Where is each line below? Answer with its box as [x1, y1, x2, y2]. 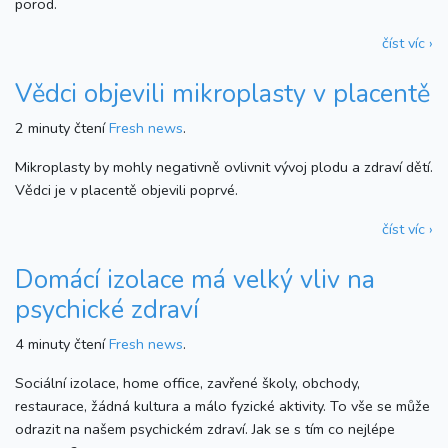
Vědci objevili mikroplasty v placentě [15, 76, 430, 111]
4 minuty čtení [15, 333, 105, 354]
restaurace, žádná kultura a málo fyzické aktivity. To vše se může [15, 395, 430, 416]
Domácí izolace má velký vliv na [15, 262, 375, 297]
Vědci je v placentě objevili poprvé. [15, 179, 238, 200]
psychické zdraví [15, 292, 199, 327]
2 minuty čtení [15, 117, 105, 138]
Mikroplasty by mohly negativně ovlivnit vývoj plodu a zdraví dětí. [15, 156, 433, 177]
